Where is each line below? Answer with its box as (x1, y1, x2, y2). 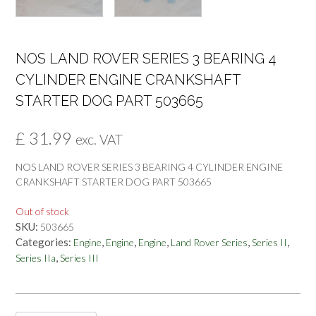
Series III (60, 251, 99, 264)
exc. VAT (75, 130, 123, 147)
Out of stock (16, 205, 69, 217)
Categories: (16, 235, 73, 248)
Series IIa (16, 251, 56, 264)
